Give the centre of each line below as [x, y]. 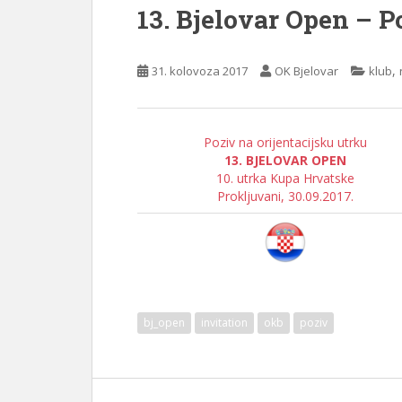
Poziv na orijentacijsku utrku [285, 142]
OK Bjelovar [306, 71]
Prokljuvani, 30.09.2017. [285, 196]
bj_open [164, 323]
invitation [224, 323]
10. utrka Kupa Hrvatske [285, 178]
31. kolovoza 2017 [200, 71]
